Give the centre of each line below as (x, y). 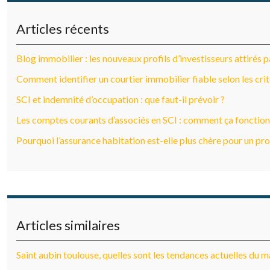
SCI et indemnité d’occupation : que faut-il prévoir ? (121, 99)
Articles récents (63, 29)
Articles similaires (68, 225)
